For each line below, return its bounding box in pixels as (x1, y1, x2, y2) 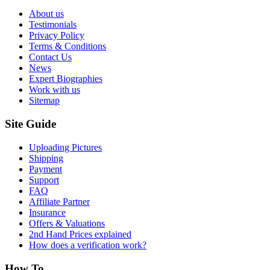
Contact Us (29, 52, 72, 63)
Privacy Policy (29, 30, 84, 41)
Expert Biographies (29, 74, 102, 84)
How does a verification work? (29, 239, 146, 250)
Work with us (29, 84, 80, 95)
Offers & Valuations (29, 218, 105, 228)
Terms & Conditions (29, 41, 106, 52)
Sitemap (29, 95, 60, 106)
